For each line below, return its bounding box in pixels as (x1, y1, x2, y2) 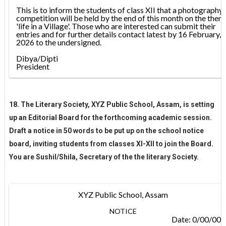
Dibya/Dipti (16, 53, 58, 63)
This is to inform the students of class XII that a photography (16, 5, 223, 15)
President (16, 61, 51, 71)
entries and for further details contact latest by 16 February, (16, 29, 221, 39)
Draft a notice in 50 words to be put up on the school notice (9, 126, 204, 135)
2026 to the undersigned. (16, 37, 103, 47)
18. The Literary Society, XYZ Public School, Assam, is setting (9, 100, 214, 108)
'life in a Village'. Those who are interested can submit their (16, 21, 216, 31)
